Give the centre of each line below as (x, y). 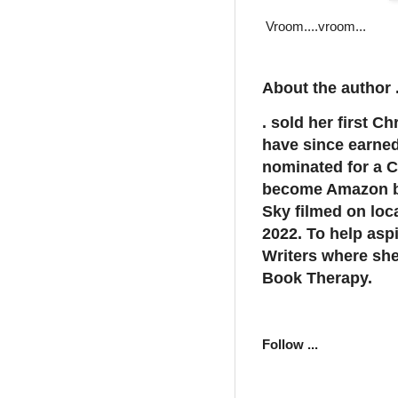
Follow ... (294, 344)
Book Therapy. (319, 278)
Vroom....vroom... (318, 27)
